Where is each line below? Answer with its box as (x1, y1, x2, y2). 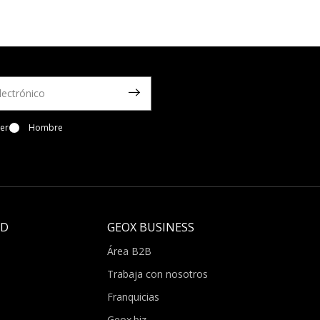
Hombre (29, 121, 63, 134)
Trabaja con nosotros (107, 266, 209, 281)
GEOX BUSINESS (107, 219, 195, 235)
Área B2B (107, 244, 152, 258)
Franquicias (107, 289, 160, 304)
